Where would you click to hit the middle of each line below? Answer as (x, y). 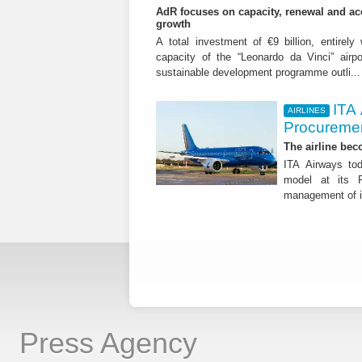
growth (173, 24)
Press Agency (108, 343)
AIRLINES (306, 111)
